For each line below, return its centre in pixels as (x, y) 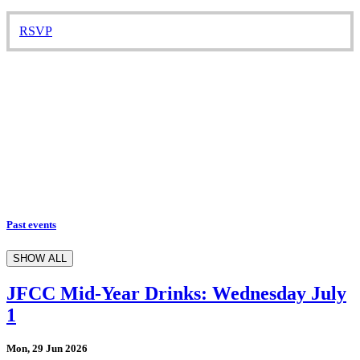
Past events (31, 225)
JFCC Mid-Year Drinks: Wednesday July (176, 293)
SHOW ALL (40, 258)
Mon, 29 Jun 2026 (47, 348)
